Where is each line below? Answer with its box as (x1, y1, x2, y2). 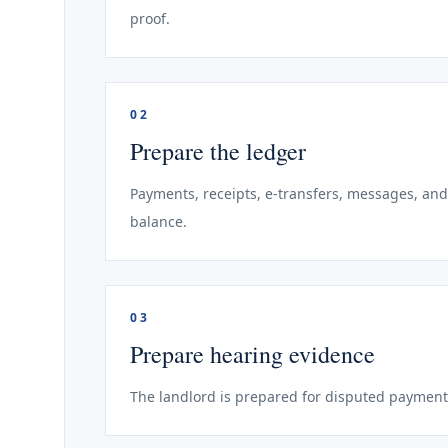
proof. (130, 9, 170, 28)
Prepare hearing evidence (130, 338, 375, 370)
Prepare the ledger (130, 135, 306, 167)
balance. (130, 212, 187, 231)
